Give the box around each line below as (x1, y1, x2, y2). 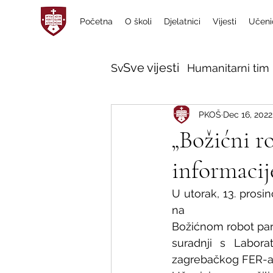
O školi (125, 16, 152, 26)
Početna (80, 16, 113, 26)
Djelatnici (164, 16, 200, 26)
